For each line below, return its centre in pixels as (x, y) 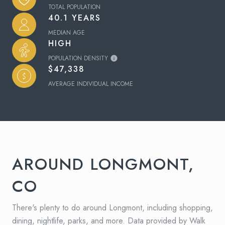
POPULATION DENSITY (78, 58)
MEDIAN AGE (67, 32)
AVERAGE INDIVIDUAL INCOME (91, 84)
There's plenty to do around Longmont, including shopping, (113, 207)
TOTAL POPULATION (74, 7)
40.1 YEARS (75, 18)
